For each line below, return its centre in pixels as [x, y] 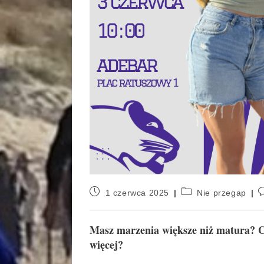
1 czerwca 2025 [137, 192]
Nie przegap [222, 192]
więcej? [106, 244]
